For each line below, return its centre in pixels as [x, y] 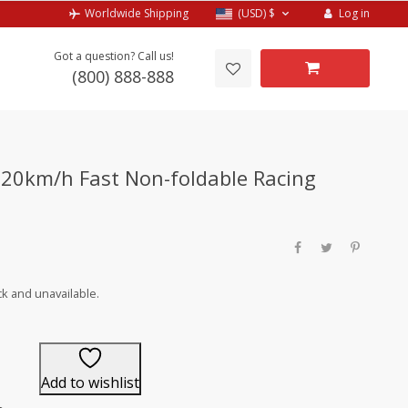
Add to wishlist [90, 383]
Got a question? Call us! [114, 56]
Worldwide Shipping [137, 14]
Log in [354, 13]
